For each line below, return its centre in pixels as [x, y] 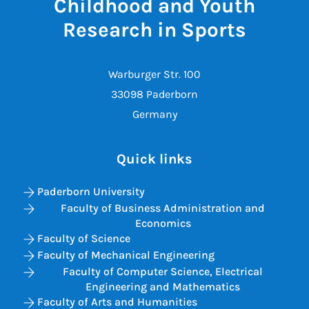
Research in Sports [154, 30]
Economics [163, 223]
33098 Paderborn [154, 94]
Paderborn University [91, 192]
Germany [154, 114]
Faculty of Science [84, 239]
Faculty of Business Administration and [163, 208]
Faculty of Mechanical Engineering [126, 255]
